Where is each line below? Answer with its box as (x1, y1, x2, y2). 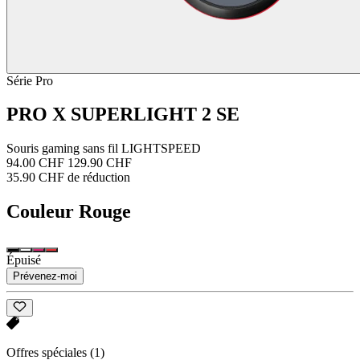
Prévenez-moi (13, 270, 77, 283)
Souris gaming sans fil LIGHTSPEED (6, 141, 201, 156)
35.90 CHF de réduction (6, 170, 130, 185)
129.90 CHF (67, 156, 132, 170)
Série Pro (6, 73, 53, 88)
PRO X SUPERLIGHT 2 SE (6, 104, 239, 125)
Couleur (6, 201, 74, 223)
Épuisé (6, 253, 41, 268)
